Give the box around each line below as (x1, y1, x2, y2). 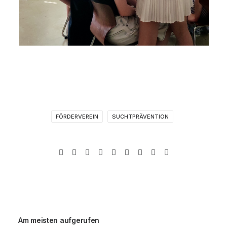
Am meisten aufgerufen (18, 216, 100, 224)
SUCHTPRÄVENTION (112, 113, 169, 120)
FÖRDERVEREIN (56, 113, 98, 120)
